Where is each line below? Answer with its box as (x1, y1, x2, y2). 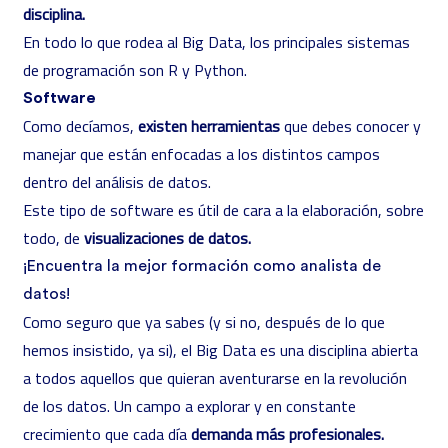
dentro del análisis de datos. (23, 171, 215, 193)
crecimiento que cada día (23, 423, 191, 445)
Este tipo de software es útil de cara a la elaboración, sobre (23, 199, 424, 221)
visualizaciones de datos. (84, 227, 251, 249)
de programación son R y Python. (23, 59, 251, 81)
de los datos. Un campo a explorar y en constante (23, 395, 356, 417)
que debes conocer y (280, 115, 421, 137)
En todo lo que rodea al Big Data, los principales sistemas (23, 31, 410, 53)
